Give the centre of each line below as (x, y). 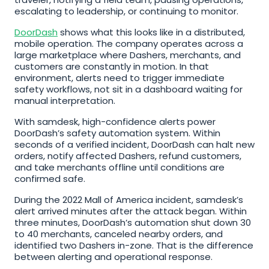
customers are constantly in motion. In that (112, 66)
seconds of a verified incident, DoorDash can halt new (134, 144)
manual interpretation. (65, 101)
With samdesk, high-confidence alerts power (115, 122)
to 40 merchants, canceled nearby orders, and (119, 234)
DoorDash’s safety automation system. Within (117, 133)
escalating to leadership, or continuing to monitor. (126, 11)
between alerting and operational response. (113, 257)
